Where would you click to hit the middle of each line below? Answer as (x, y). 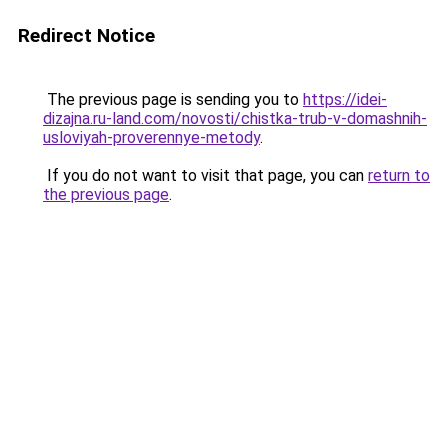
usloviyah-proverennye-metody (151, 137)
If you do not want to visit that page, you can (205, 175)
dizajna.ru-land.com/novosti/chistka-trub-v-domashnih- (235, 118)
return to (399, 175)
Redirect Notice (86, 35)
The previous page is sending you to (173, 99)
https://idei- (345, 99)
